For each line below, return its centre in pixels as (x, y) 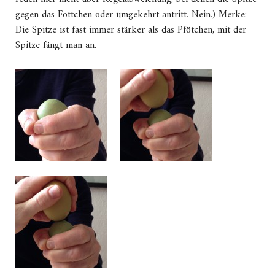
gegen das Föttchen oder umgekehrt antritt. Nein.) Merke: (131, 15)
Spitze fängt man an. (56, 46)
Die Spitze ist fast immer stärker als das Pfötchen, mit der (131, 30)
